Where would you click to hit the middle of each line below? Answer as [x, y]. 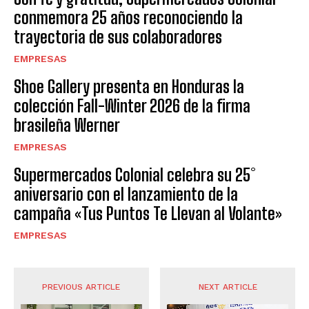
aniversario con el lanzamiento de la [126, 195]
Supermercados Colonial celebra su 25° [135, 175]
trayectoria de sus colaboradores [118, 37]
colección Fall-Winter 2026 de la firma [132, 106]
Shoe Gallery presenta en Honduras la [129, 87]
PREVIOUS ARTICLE [81, 287]
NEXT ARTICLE [228, 287]
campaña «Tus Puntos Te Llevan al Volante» [148, 214]
